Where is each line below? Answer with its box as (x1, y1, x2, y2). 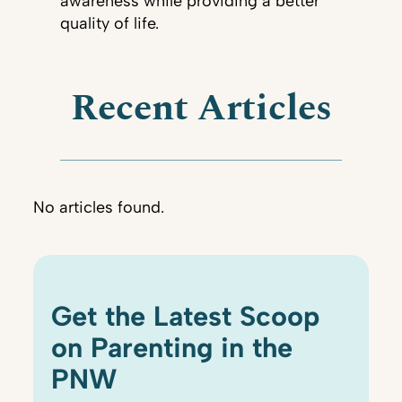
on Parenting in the (51, 330, 293, 364)
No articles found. (33, 197, 165, 217)
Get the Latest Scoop (51, 299, 320, 333)
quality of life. (59, 13, 163, 33)
